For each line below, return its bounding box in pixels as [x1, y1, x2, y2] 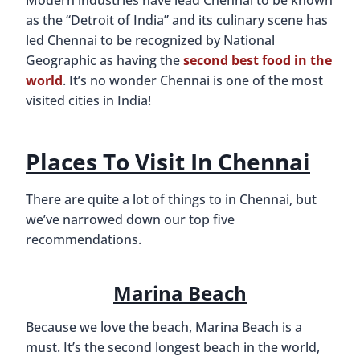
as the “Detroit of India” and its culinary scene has [26, 10, 328, 29]
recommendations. [26, 230, 141, 248]
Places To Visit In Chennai [26, 145, 310, 177]
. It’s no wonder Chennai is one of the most [63, 71, 323, 89]
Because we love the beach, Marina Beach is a [26, 317, 302, 336]
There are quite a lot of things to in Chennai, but [26, 190, 317, 208]
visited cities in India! [26, 91, 151, 109]
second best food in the [183, 51, 332, 69]
